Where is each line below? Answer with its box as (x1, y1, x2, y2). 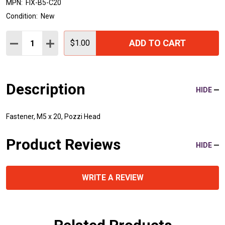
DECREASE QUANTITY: (10, 38, 95, 48)
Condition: (6, 12, 38, 21)
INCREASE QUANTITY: (46, 38, 129, 48)
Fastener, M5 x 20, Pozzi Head (6, 113, 100, 121)
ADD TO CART (129, 38, 186, 49)
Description (6, 80, 85, 98)
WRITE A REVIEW (81, 173, 144, 183)
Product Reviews (6, 136, 121, 154)
